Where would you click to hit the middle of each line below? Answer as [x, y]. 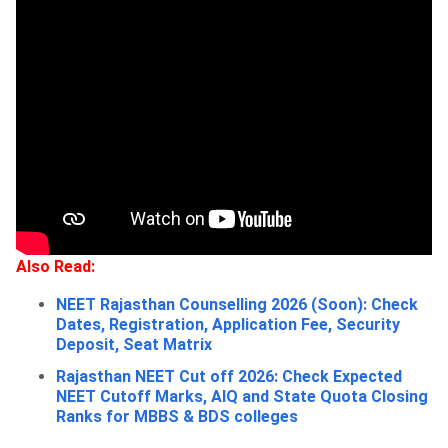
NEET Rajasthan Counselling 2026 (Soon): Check [237, 305]
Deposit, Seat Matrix [134, 345]
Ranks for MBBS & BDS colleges [177, 417]
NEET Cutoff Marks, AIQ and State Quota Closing [242, 397]
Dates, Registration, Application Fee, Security [228, 325]
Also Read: [55, 267]
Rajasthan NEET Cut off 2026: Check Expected [229, 377]
